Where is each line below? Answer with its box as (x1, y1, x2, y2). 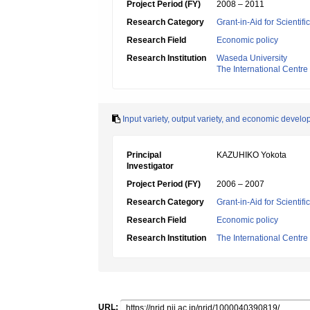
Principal (127, 150, 161, 160)
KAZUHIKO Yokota (217, 150, 286, 160)
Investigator (127, 161, 174, 171)
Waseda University (217, 53, 287, 63)
